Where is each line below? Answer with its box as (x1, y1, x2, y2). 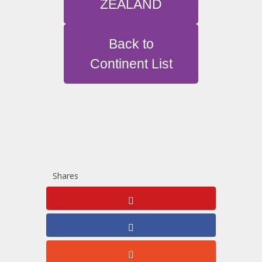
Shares (53, 170, 78, 182)
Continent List (89, 56, 173, 72)
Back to (108, 36, 154, 52)
